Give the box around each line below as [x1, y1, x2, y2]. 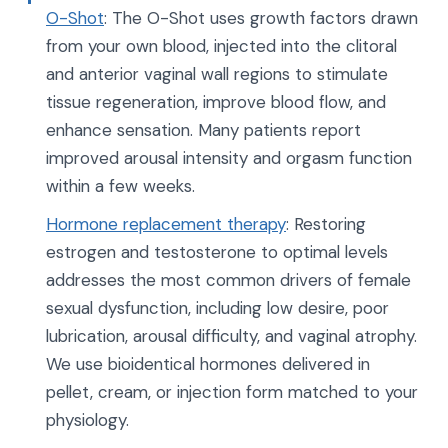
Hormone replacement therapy [46, 213, 286, 235]
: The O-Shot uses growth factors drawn [104, 7, 418, 29]
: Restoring [286, 213, 366, 235]
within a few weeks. [46, 175, 195, 197]
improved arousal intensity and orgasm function [46, 147, 412, 169]
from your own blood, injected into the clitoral [46, 35, 397, 57]
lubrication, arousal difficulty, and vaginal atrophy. [46, 325, 417, 347]
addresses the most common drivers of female [46, 269, 411, 291]
